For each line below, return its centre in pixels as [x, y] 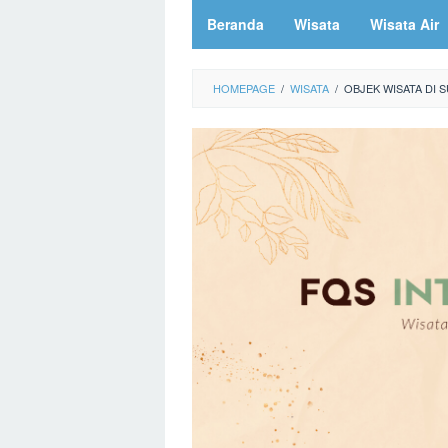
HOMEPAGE [244, 88]
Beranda [235, 24]
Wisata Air [404, 24]
